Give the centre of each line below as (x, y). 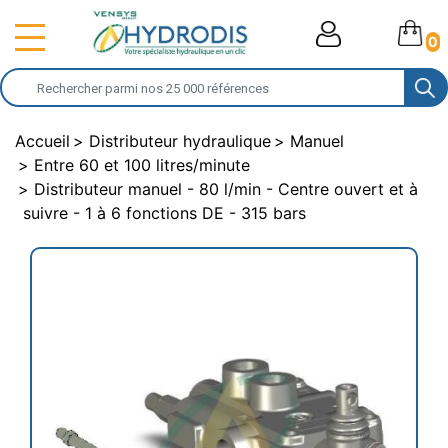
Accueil (42, 141)
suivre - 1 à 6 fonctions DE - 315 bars (164, 213)
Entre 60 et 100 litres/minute (142, 165)
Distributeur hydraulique (180, 141)
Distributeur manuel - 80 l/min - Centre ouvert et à (226, 189)
